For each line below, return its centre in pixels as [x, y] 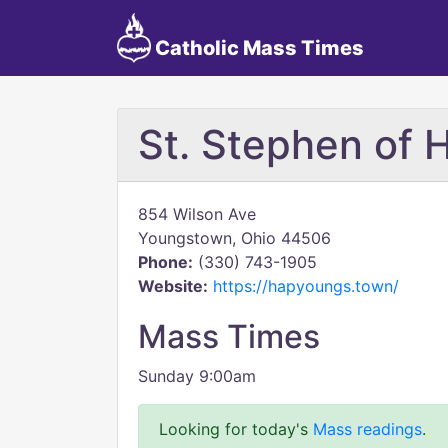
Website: [173, 286]
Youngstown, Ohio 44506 [234, 238]
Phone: [165, 262]
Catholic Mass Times [257, 48]
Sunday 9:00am [197, 376]
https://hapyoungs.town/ [306, 286]
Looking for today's [236, 429]
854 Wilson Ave [197, 214]
